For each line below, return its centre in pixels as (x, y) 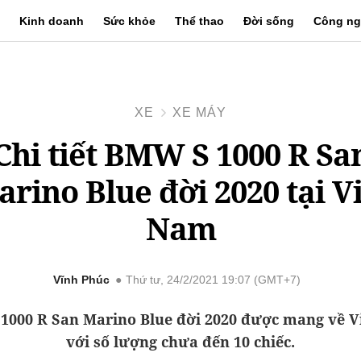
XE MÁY (199, 112)
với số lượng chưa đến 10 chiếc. (180, 342)
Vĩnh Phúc (81, 280)
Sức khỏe (129, 21)
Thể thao (199, 21)
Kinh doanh (51, 21)
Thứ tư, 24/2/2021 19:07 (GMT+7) (213, 280)
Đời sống (268, 21)
